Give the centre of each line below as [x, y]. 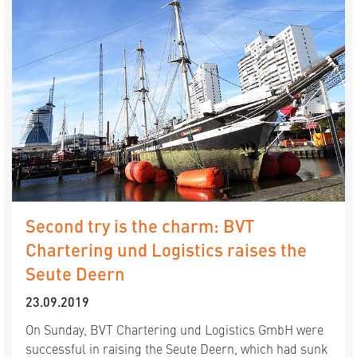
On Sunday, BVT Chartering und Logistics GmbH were [175, 330]
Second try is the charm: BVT [140, 226]
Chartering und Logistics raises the [166, 249]
